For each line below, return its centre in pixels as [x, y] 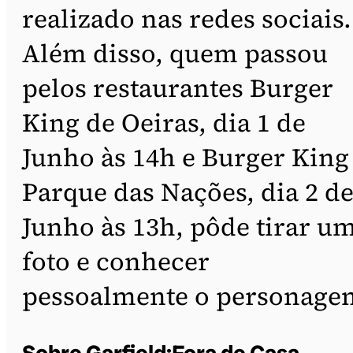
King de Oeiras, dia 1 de [164, 123]
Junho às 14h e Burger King [186, 157]
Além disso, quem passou [175, 53]
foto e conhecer [116, 261]
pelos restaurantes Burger [178, 88]
